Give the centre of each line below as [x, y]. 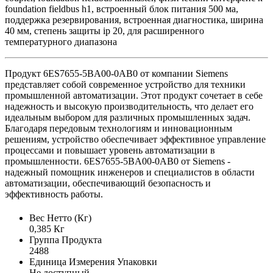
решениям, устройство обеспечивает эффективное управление [135, 139]
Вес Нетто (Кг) [60, 218]
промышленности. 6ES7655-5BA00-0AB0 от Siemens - [118, 161]
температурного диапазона [61, 41]
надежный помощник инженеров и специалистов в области [130, 172]
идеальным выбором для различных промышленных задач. [128, 117]
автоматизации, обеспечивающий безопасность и [108, 183]
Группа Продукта [66, 240]
